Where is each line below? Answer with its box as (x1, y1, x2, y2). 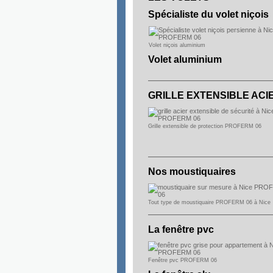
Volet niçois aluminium (148, 42, 205, 48)
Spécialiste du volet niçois (148, 9, 269, 19)
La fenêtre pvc (148, 224, 216, 235)
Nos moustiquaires (148, 166, 236, 177)
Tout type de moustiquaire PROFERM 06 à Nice (148, 199, 271, 205)
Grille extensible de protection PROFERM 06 (148, 123, 261, 129)
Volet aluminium (148, 54, 222, 65)
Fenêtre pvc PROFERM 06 (148, 257, 217, 263)
